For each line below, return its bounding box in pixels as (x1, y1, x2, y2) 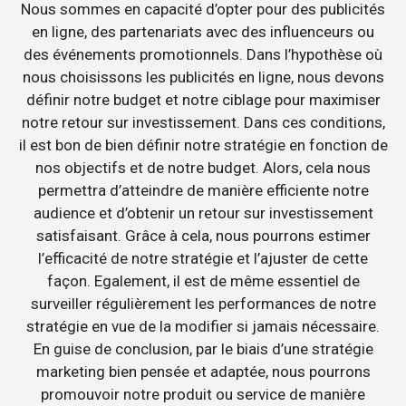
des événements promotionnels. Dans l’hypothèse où (24, 45, 382, 64)
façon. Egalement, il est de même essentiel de (46, 272, 360, 291)
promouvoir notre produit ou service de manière (41, 385, 365, 404)
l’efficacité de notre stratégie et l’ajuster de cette (38, 249, 368, 268)
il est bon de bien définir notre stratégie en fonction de (18, 136, 388, 155)
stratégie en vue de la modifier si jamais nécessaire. (26, 317, 380, 336)
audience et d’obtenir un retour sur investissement (33, 204, 373, 223)
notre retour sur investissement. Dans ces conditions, (21, 113, 385, 132)
